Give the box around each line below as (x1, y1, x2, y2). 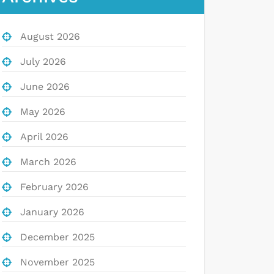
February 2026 (20, 180, 89, 193)
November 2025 (20, 256, 95, 268)
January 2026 (20, 206, 84, 218)
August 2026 (20, 30, 80, 42)
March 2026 (20, 155, 76, 168)
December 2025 (20, 231, 95, 243)
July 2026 (20, 55, 66, 67)
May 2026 (20, 105, 65, 117)
